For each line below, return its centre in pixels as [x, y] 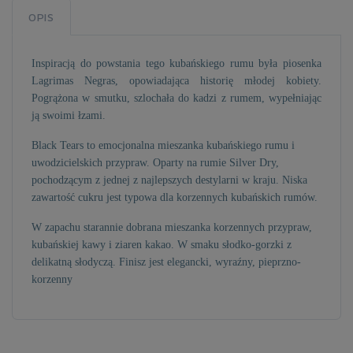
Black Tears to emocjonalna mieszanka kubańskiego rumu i [163, 145]
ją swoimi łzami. [69, 115]
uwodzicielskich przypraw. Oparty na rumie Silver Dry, [155, 163]
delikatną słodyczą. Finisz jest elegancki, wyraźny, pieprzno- [166, 262]
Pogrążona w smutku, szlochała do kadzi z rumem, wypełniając [176, 98]
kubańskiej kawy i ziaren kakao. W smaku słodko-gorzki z [162, 245]
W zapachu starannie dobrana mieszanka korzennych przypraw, [172, 227]
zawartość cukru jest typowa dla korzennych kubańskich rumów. [175, 197]
